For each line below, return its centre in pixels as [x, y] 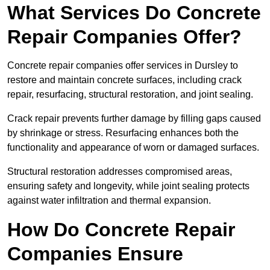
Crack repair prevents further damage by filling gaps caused [134, 119]
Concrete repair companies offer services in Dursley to [123, 66]
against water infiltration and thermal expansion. [109, 201]
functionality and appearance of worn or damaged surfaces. [133, 148]
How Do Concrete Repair [121, 230]
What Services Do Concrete [134, 13]
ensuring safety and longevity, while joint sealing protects [128, 186]
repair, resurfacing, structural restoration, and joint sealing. [130, 95]
